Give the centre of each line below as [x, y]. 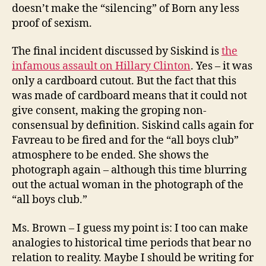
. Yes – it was [221, 66]
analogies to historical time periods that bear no [132, 243]
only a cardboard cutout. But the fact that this [124, 81]
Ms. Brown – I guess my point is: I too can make [130, 228]
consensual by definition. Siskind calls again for [133, 126]
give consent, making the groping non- [109, 111]
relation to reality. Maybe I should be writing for [133, 258]
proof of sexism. [52, 23]
